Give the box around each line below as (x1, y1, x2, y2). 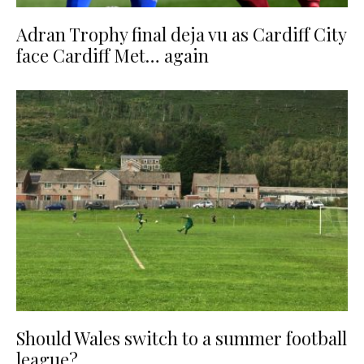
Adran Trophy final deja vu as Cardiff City (16, 21, 346, 46)
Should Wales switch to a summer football (16, 326, 347, 351)
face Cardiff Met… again (16, 42, 209, 67)
